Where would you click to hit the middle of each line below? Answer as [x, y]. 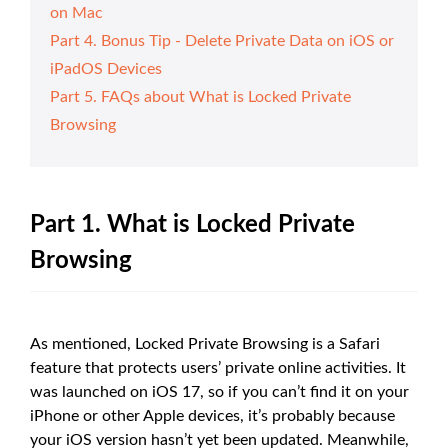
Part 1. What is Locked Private [192, 224]
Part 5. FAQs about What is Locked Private [200, 96]
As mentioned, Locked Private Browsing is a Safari [205, 343]
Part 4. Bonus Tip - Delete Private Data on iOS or [222, 40]
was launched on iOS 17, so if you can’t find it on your [219, 391]
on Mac [76, 12]
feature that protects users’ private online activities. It [218, 367]
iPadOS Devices [106, 68]
